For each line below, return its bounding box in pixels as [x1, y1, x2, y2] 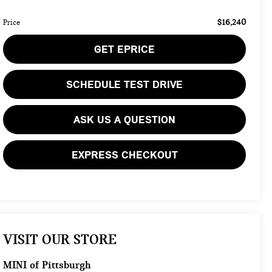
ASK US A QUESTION [73, 112, 176, 126]
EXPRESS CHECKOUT [71, 148, 178, 161]
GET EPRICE [94, 42, 155, 56]
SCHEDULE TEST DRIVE [66, 77, 183, 91]
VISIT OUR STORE [3, 231, 117, 248]
